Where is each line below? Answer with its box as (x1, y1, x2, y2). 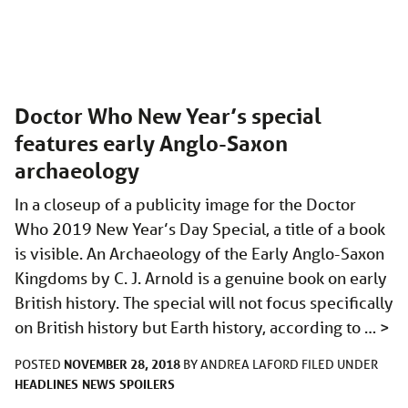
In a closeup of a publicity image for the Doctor (15, 193, 356, 214)
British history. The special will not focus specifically (15, 291, 393, 312)
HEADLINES (15, 374, 78, 393)
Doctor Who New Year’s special (15, 102, 321, 129)
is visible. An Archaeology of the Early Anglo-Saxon (15, 242, 384, 263)
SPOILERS (119, 374, 175, 393)
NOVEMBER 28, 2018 (64, 354, 180, 372)
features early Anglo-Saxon (15, 129, 288, 157)
